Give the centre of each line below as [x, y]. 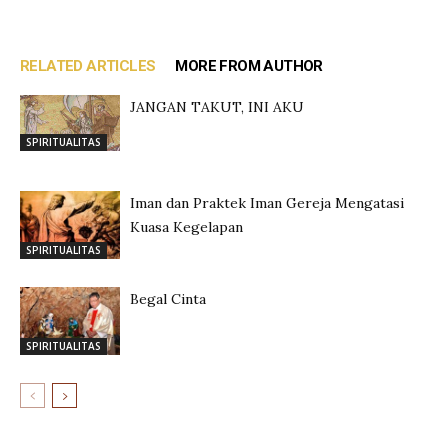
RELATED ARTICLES [88, 65]
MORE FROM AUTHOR [249, 65]
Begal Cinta [168, 298]
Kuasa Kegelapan [186, 226]
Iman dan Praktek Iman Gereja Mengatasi [267, 202]
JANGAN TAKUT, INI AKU [217, 106]
